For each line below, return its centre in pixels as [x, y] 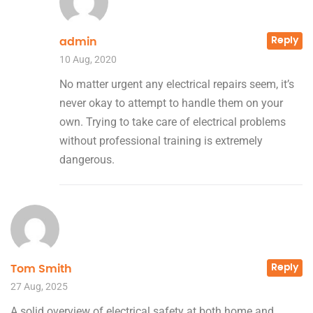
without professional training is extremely [161, 140]
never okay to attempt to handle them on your [171, 103]
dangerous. [87, 159]
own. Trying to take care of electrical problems [173, 122]
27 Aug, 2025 [39, 286]
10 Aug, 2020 [88, 59]
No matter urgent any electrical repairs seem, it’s [177, 84]
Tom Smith [41, 269]
